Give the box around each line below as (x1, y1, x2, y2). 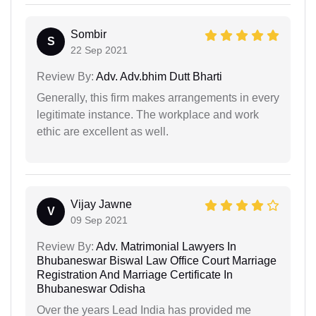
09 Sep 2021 (71, 214, 128, 226)
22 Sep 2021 (71, 44, 128, 56)
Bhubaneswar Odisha (37, 282, 145, 295)
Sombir (71, 28, 107, 40)
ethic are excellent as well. (37, 125, 169, 138)
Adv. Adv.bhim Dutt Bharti (94, 70, 222, 83)
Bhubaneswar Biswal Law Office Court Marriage (37, 254, 276, 267)
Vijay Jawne (71, 197, 132, 210)
